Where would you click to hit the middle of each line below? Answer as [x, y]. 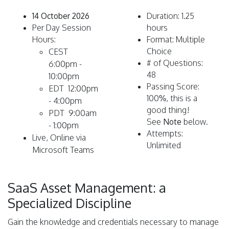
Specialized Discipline [70, 203]
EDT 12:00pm [73, 88]
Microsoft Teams [63, 150]
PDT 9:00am [73, 113]
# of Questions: [175, 63]
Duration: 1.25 [170, 16]
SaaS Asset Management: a [87, 187]
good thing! [168, 110]
